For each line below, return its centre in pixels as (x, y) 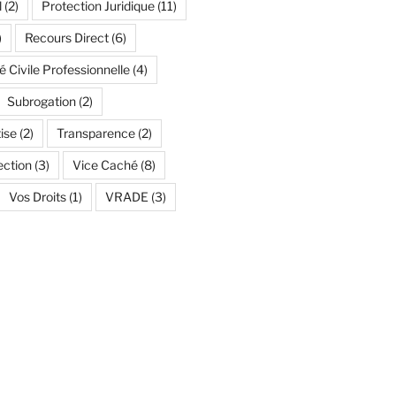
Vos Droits (37, 197)
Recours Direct (66, 38)
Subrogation (41, 102)
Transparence (95, 133)
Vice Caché (105, 165)
